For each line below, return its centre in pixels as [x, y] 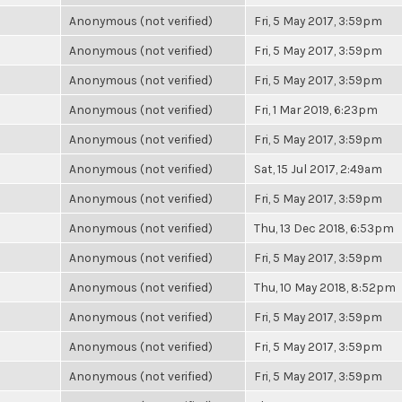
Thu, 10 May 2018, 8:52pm [325, 287]
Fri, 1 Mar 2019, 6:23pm [316, 109]
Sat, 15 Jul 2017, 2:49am [318, 169]
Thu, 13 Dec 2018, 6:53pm [324, 228]
